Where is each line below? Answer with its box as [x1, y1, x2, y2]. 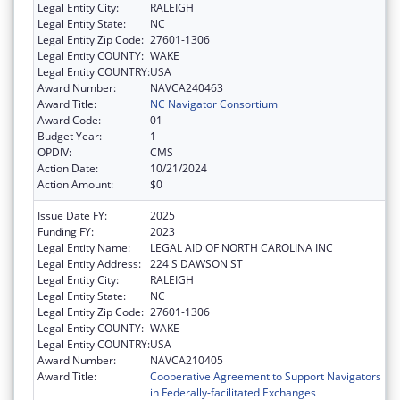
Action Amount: [37, 176, 113, 192]
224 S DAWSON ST [150, 255, 243, 271]
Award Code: [37, 112, 101, 128]
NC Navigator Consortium [150, 96, 278, 112]
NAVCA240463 [150, 79, 223, 96]
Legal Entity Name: [37, 239, 130, 255]
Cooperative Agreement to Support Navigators [150, 368, 381, 384]
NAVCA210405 [150, 352, 223, 368]
